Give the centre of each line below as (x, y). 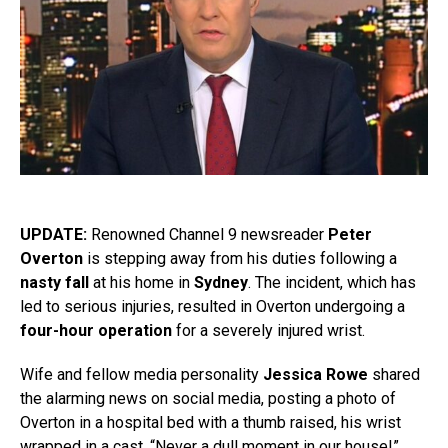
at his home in (141, 283)
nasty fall (54, 283)
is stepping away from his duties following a (240, 259)
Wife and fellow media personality (141, 375)
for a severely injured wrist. (268, 331)
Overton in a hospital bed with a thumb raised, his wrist (210, 423)
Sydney (221, 283)
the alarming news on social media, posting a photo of (208, 399)
